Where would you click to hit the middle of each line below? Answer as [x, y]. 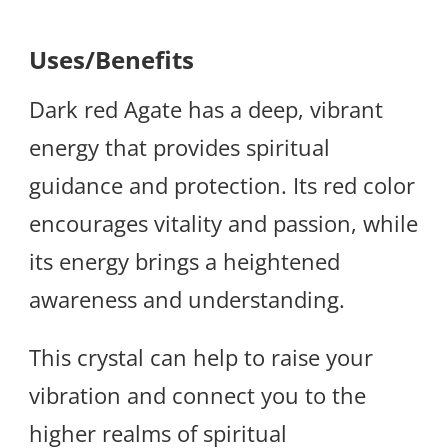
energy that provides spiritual [179, 147]
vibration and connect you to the [197, 395]
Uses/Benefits [111, 59]
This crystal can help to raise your [201, 357]
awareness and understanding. [187, 299]
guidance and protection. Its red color [222, 185]
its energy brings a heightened [184, 261]
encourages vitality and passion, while [223, 223]
